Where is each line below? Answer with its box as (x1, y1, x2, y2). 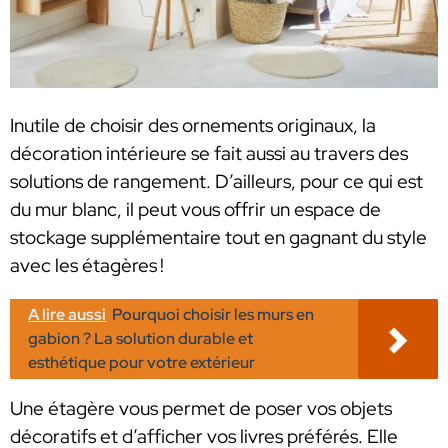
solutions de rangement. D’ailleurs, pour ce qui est (10, 169, 423, 195)
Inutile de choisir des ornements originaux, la (10, 113, 376, 139)
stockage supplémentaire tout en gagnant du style (10, 225, 427, 251)
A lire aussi (28, 304, 106, 326)
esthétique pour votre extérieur (28, 352, 255, 374)
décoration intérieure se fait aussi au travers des (10, 141, 408, 167)
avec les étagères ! (10, 253, 168, 279)
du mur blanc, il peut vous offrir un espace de (10, 197, 381, 223)
